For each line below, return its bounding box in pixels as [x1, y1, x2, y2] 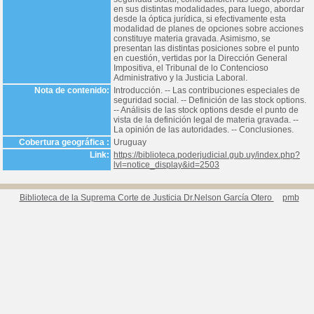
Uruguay [114, 137, 146, 147]
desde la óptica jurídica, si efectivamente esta [114, 14, 286, 24]
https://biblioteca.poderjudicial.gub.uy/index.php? [114, 150, 300, 160]
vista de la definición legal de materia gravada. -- [114, 115, 299, 125]
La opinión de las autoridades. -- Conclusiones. [114, 125, 294, 135]
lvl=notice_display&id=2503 [114, 160, 219, 170]
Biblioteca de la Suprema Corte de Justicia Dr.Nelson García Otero [19, 193, 274, 203]
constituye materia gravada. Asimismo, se [114, 34, 271, 43]
